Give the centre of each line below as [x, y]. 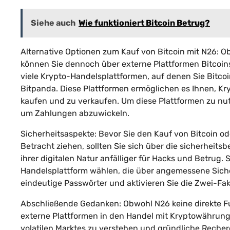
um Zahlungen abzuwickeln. [75, 113]
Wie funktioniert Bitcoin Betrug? [144, 23]
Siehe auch [53, 23]
